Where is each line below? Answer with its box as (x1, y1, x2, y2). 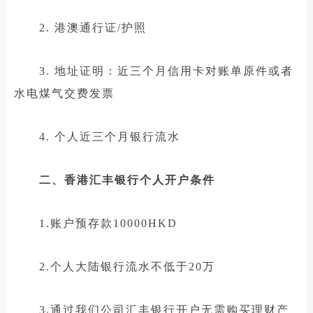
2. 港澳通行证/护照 (14, 21, 147, 34)
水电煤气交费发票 (14, 87, 115, 99)
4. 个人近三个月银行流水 (14, 130, 180, 143)
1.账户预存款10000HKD (14, 217, 177, 229)
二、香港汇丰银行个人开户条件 (39, 173, 215, 186)
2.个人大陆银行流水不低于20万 (14, 260, 215, 272)
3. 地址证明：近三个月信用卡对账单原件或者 (14, 64, 293, 77)
